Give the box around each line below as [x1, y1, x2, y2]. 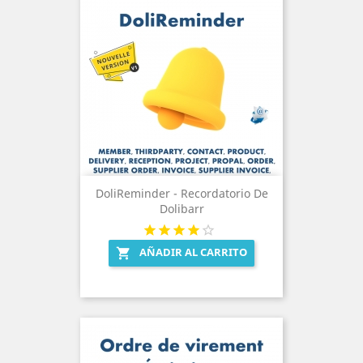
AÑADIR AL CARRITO [139, 244, 247, 259]
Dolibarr [159, 200, 204, 216]
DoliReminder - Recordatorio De [95, 185, 268, 201]
